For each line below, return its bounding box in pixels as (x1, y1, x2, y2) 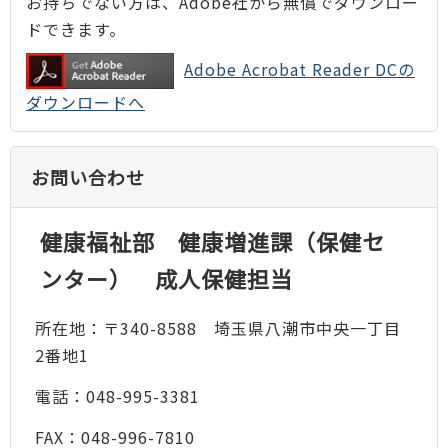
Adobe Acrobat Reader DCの (184, 56, 415, 81)
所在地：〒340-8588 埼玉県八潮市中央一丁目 (34, 316, 401, 341)
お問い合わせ (31, 163, 145, 190)
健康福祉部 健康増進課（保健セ (39, 224, 385, 257)
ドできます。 (26, 16, 126, 41)
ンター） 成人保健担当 (39, 261, 293, 294)
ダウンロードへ (26, 90, 145, 115)
